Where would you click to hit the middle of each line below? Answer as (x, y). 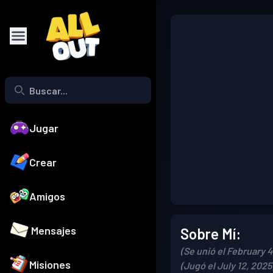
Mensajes (54, 231)
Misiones (50, 265)
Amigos (47, 197)
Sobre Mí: (211, 234)
